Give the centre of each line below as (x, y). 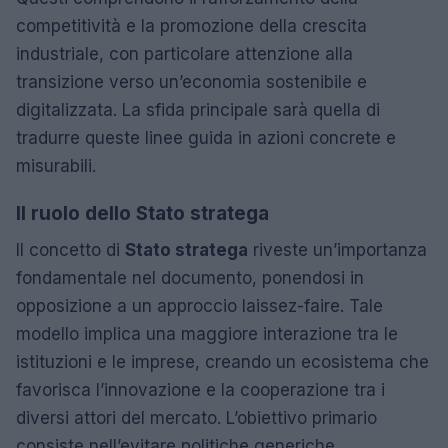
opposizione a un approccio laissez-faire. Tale (199, 305)
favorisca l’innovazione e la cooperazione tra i (200, 389)
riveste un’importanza (337, 249)
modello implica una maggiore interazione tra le (207, 333)
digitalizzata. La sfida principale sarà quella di (198, 109)
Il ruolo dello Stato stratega (142, 213)
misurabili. (56, 165)
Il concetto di (70, 249)
